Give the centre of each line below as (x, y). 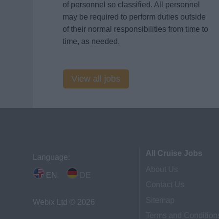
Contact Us (165, 185)
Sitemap (160, 200)
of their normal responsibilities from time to (135, 29)
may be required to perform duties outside (134, 17)
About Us (162, 169)
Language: (52, 157)
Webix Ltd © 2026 (64, 202)
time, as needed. (91, 41)
